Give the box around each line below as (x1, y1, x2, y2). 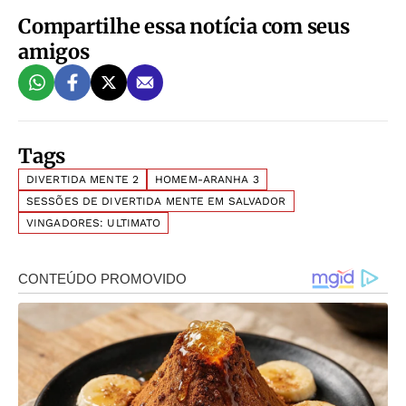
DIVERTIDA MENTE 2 (26, 172, 140, 186)
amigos (18, 38, 90, 64)
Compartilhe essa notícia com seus (18, 13, 350, 39)
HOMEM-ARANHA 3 (155, 172, 259, 186)
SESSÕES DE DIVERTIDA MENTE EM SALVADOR (26, 194, 286, 208)
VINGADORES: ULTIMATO (26, 216, 161, 229)
